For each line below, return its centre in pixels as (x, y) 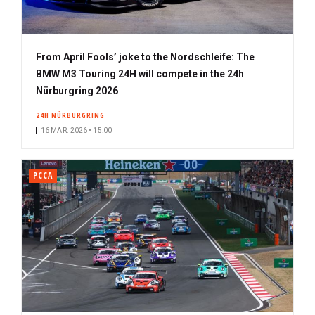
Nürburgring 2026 (77, 90)
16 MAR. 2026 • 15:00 (76, 130)
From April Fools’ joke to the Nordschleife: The (145, 57)
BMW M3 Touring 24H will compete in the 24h (140, 73)
